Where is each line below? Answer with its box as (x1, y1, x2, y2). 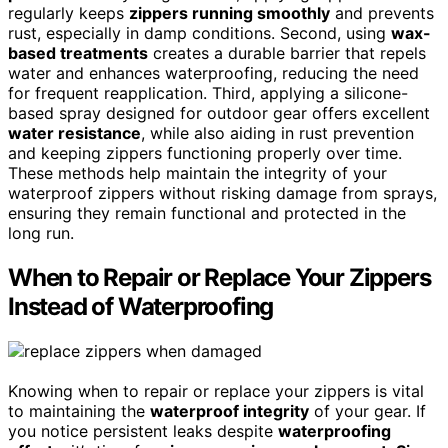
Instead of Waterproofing (8, 292, 274, 322)
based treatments (8, 43, 148, 64)
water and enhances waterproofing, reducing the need (8, 63, 419, 84)
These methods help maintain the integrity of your (8, 163, 387, 184)
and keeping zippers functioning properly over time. (8, 143, 402, 164)
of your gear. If (309, 401, 426, 422)
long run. (8, 223, 74, 244)
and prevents (330, 3, 434, 24)
